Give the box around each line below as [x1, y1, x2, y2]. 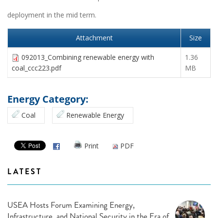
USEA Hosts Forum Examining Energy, [7, 199, 135, 211]
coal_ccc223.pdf [12, 63, 61, 73]
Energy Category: [7, 92, 91, 106]
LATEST [7, 166, 42, 178]
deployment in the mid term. [7, 10, 96, 20]
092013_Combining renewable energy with [21, 53, 154, 62]
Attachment [75, 33, 113, 43]
